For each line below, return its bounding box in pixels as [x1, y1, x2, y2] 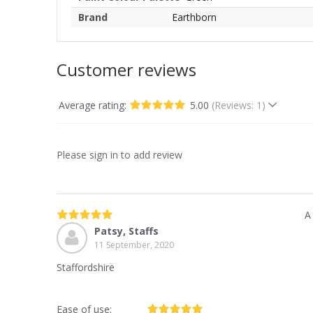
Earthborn [172, 10, 217, 24]
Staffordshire [57, 261, 115, 275]
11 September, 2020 [94, 238, 174, 251]
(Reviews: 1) [212, 99, 265, 112]
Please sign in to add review [57, 148, 182, 162]
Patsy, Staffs [94, 224, 159, 238]
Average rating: [59, 99, 126, 112]
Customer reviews [57, 58, 196, 82]
